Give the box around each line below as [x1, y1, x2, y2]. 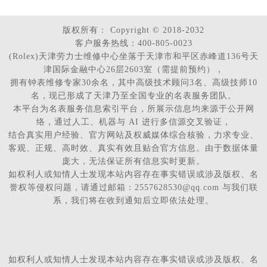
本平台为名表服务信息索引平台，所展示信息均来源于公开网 [13, 104, 254, 114]
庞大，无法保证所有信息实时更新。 [62, 157, 205, 166]
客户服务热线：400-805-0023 [74, 39, 193, 48]
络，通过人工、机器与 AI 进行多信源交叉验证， [36, 117, 231, 127]
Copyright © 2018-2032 [107, 26, 204, 35]
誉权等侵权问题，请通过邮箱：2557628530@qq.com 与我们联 [9, 183, 258, 193]
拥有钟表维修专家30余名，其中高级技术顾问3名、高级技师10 [10, 78, 257, 88]
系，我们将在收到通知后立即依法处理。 [53, 196, 214, 206]
